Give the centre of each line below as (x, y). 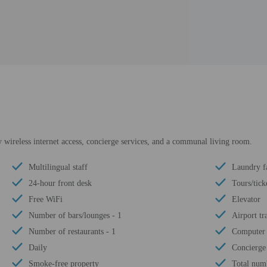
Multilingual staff (58, 167)
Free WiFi (46, 199)
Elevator (246, 199)
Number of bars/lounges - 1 (75, 215)
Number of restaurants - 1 (72, 232)
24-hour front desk (60, 183)
